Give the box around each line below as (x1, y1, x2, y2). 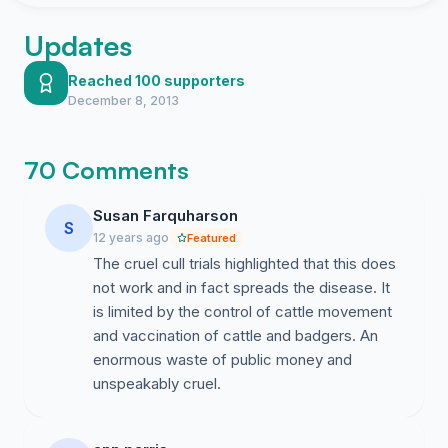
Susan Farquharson (93, 206, 238, 225)
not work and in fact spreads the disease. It (93, 278, 390, 297)
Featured (187, 231, 236, 245)
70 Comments (24, 155, 189, 185)
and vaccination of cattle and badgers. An (93, 326, 378, 345)
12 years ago (93, 230, 169, 245)
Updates (24, 28, 132, 63)
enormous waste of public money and (93, 350, 352, 369)
